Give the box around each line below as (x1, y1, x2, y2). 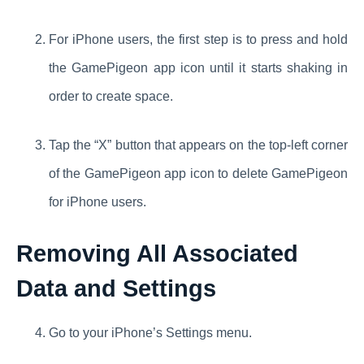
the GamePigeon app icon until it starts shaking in (49, 60, 348, 75)
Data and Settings (16, 275, 216, 301)
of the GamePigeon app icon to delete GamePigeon (49, 166, 348, 180)
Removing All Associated (16, 240, 298, 266)
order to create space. (49, 89, 173, 103)
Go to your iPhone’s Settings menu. (49, 325, 252, 340)
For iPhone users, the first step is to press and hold (49, 32, 348, 46)
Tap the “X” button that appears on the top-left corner (49, 137, 348, 152)
